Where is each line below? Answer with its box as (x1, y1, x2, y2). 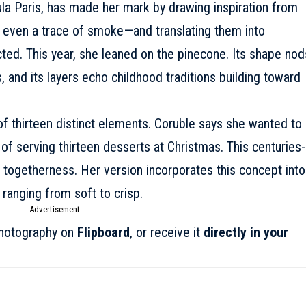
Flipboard (76, 223, 130, 240)
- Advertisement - (25, 204, 84, 214)
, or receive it (129, 223, 204, 240)
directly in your (203, 223, 288, 240)
